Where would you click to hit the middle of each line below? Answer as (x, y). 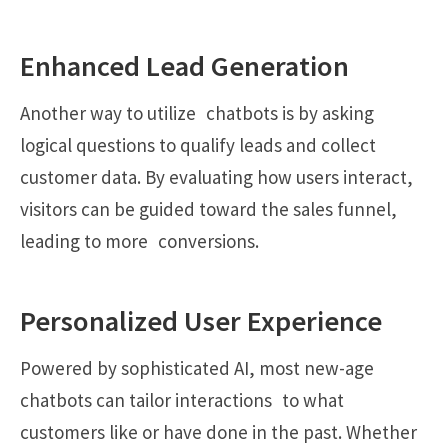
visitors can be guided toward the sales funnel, (208, 208)
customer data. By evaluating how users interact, (216, 176)
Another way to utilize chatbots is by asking (197, 112)
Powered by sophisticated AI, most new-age (197, 367)
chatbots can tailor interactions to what (182, 399)
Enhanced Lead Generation (184, 66)
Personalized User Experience (201, 321)
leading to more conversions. (139, 240)
